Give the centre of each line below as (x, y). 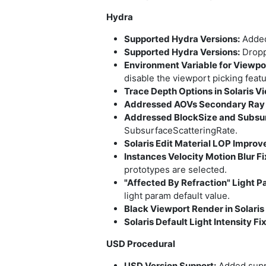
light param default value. (177, 196)
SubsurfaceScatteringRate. (181, 131)
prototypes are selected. (175, 170)
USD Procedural (141, 244)
